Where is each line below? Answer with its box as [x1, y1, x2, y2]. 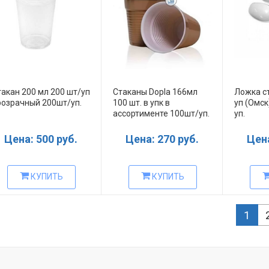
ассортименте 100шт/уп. [112, 108, 210, 118]
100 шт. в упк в [112, 97, 170, 107]
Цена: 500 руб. [4, 132, 77, 145]
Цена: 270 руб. [125, 132, 199, 145]
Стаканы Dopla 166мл [112, 86, 198, 97]
